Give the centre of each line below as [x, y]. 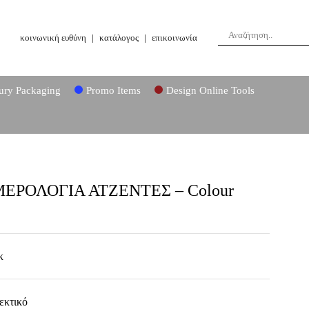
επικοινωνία [175, 38]
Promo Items [113, 90]
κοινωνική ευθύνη [53, 38]
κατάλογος [119, 38]
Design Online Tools [210, 90]
